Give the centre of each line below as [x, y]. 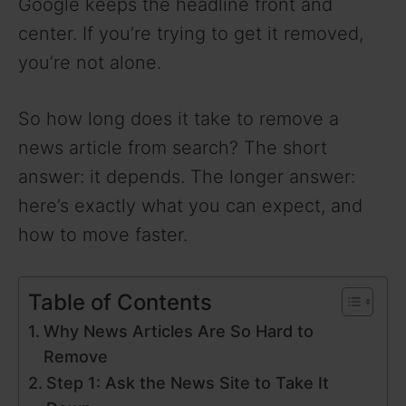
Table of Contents [120, 302]
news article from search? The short [173, 147]
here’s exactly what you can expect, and [190, 205]
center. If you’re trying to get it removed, [191, 33]
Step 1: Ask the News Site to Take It [187, 382]
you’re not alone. [90, 62]
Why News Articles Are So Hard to [178, 331]
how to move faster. [103, 234]
